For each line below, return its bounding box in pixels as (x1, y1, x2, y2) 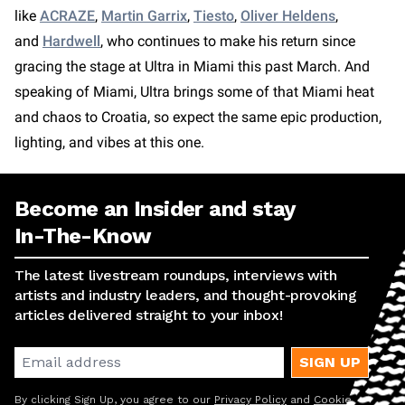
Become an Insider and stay (14, 196, 296, 221)
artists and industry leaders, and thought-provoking (14, 287, 357, 304)
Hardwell (42, 33, 100, 50)
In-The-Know (14, 223, 152, 249)
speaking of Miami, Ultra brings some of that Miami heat (14, 83, 374, 100)
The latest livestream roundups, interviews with (14, 267, 337, 284)
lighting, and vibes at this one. (14, 134, 208, 151)
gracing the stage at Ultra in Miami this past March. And (14, 58, 370, 75)
